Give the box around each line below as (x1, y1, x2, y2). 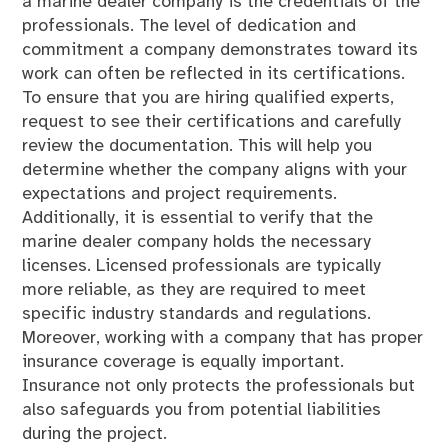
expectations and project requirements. (22, 185, 338, 204)
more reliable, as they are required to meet (22, 281, 367, 300)
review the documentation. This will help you (22, 137, 373, 156)
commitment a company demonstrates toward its (22, 41, 419, 60)
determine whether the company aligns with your (22, 161, 408, 180)
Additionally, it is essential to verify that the (22, 209, 374, 228)
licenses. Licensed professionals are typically (22, 257, 382, 276)
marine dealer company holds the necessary (22, 233, 372, 252)
